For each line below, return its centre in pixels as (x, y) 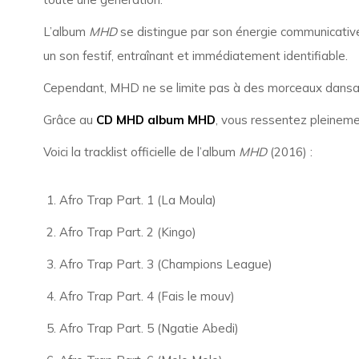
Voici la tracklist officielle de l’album (141, 152)
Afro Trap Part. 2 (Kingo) (127, 232)
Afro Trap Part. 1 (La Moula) (137, 200)
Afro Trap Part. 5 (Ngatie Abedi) (149, 328)
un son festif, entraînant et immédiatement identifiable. (195, 56)
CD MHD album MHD (155, 120)
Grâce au (69, 120)
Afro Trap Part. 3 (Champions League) (165, 264)
